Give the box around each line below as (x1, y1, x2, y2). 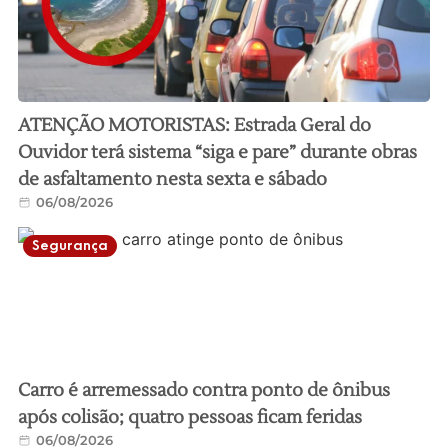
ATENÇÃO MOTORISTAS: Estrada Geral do (17, 114, 371, 137)
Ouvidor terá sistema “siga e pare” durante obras (17, 141, 417, 164)
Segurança (31, 237, 108, 254)
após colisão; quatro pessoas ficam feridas (17, 406, 362, 429)
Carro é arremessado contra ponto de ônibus (17, 379, 390, 402)
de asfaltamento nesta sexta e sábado (17, 168, 327, 191)
